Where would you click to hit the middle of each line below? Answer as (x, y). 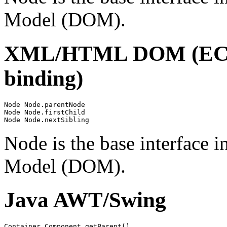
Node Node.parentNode (45, 104)
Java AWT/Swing (85, 200)
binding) (44, 78)
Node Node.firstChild (45, 112)
